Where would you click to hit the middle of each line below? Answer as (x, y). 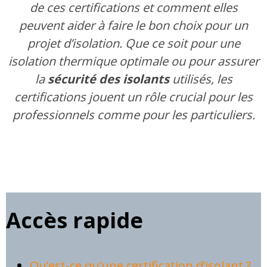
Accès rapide (74, 220)
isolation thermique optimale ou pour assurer (133, 61)
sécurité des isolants (108, 79)
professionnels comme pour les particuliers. (133, 115)
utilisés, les (201, 79)
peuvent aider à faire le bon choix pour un (133, 26)
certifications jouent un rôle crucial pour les (133, 97)
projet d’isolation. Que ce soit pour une (133, 44)
